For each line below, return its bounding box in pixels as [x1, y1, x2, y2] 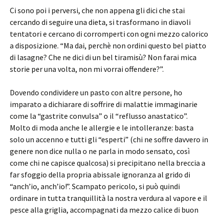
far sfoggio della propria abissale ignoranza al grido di [10, 169, 190, 179]
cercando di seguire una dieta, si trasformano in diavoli [10, 17, 191, 27]
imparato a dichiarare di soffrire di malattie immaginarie [10, 99, 197, 109]
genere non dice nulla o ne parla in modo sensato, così [10, 146, 190, 156]
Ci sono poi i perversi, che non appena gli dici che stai [10, 5, 185, 15]
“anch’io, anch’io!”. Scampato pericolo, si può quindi [10, 181, 180, 191]
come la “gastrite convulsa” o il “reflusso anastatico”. [10, 110, 188, 121]
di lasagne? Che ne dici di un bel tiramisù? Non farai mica [10, 52, 197, 62]
